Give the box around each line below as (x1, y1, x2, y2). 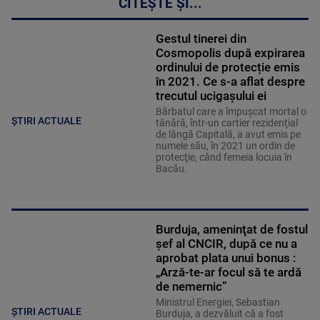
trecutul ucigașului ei (155, 88, 266, 103)
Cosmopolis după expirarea (155, 45, 305, 60)
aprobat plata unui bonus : (155, 250, 296, 265)
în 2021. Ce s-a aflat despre (155, 74, 305, 89)
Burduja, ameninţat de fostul (155, 221, 308, 236)
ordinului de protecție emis (155, 59, 300, 74)
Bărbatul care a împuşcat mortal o (155, 105, 306, 117)
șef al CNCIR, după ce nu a (155, 236, 297, 251)
